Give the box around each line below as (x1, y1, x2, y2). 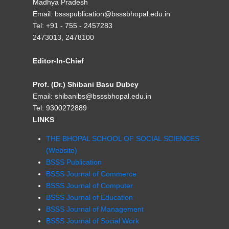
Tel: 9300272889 (33, 104, 87, 112)
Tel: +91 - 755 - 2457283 (33, 21, 112, 30)
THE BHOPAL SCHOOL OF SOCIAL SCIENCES (46, 134, 199, 143)
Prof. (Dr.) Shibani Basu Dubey (33, 80, 139, 88)
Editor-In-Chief (33, 57, 84, 65)
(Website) (46, 146, 77, 154)
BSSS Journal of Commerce (46, 170, 136, 178)
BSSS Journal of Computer (46, 181, 133, 190)
